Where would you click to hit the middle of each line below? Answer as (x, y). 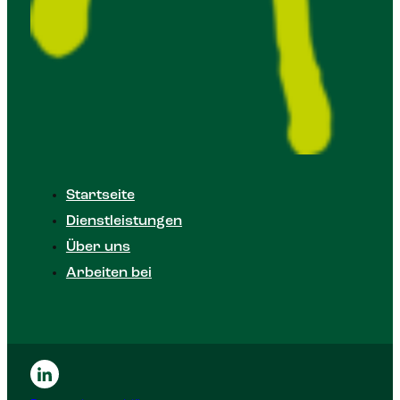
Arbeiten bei (108, 273)
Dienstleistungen (124, 221)
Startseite (100, 195)
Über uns (98, 247)
